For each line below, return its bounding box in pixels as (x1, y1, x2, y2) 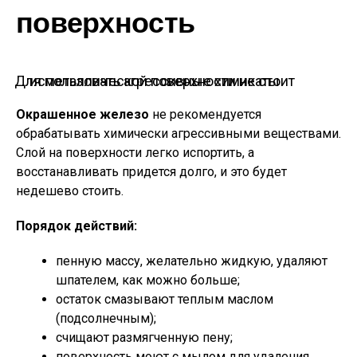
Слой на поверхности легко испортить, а (16, 145, 254, 160)
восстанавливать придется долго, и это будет (16, 164, 287, 179)
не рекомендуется (149, 107, 261, 122)
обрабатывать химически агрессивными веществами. (16, 126, 341, 141)
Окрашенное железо (16, 107, 149, 122)
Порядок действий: (16, 218, 137, 233)
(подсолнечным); (56, 311, 156, 326)
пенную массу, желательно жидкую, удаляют (56, 253, 328, 269)
